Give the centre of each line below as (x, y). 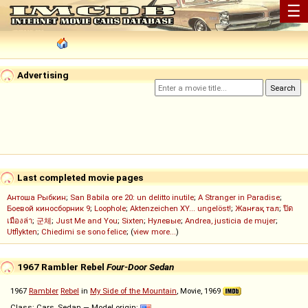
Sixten (133, 221)
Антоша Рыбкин (36, 198)
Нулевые (164, 221)
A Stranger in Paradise (239, 198)
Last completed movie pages (79, 177)
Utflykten (22, 232)
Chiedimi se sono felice (84, 232)
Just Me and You (87, 221)
